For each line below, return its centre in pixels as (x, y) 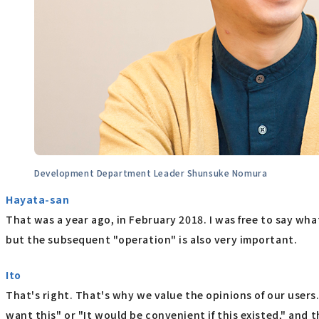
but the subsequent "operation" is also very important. (152, 240)
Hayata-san (38, 200)
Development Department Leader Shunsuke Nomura (151, 173)
